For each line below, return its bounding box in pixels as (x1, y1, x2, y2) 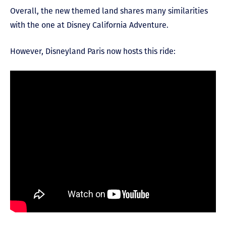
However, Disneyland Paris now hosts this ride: (10, 46, 176, 56)
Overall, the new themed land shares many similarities (10, 6, 208, 16)
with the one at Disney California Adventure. (10, 20, 168, 30)
